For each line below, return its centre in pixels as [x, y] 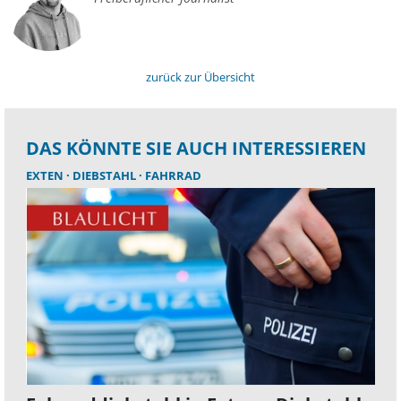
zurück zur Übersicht [200, 77]
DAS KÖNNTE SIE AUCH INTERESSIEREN [196, 149]
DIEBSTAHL [106, 176]
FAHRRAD [173, 176]
